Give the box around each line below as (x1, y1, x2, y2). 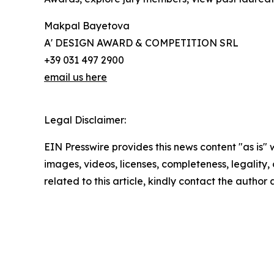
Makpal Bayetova (44, 20, 130, 32)
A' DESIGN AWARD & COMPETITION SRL (44, 37, 239, 50)
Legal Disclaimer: (44, 114, 126, 127)
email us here (44, 71, 107, 84)
